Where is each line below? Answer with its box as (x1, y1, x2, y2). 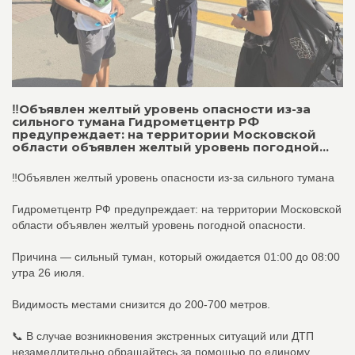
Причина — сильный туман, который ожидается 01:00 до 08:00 (12, 250, 340, 264)
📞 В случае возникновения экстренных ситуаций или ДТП (12, 330, 314, 343)
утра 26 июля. (12, 266, 85, 280)
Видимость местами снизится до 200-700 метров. (12, 298, 270, 311)
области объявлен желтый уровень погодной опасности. (12, 219, 306, 232)
